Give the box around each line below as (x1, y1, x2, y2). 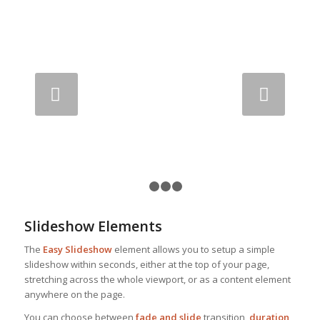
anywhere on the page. (24, 288, 125, 301)
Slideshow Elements (24, 216, 162, 236)
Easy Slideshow (42, 243, 112, 256)
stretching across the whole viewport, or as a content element (24, 273, 291, 286)
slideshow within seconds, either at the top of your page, (24, 258, 269, 271)
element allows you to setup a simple (111, 243, 275, 256)
